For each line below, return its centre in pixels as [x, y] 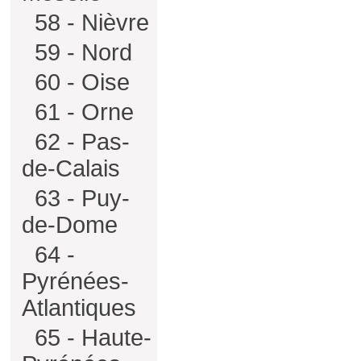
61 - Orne [81, 112]
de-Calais [71, 168]
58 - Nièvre [89, 23]
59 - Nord [80, 52]
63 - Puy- [79, 198]
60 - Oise [79, 82]
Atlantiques [79, 308]
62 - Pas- [79, 142]
